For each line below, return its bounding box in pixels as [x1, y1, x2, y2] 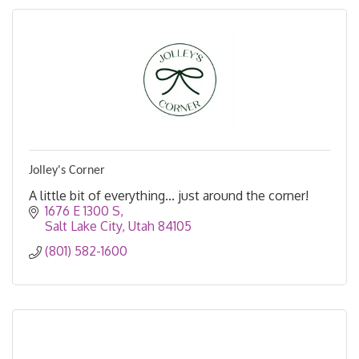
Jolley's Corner [29, 164, 105, 178]
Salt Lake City [45, 218, 122, 235]
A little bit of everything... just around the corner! [29, 188, 309, 204]
